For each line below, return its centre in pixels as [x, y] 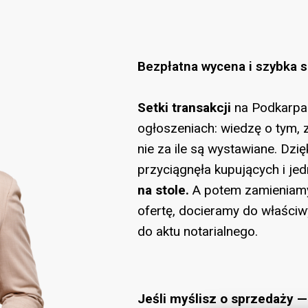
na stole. [164, 190]
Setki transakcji [185, 108]
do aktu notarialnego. [198, 231]
